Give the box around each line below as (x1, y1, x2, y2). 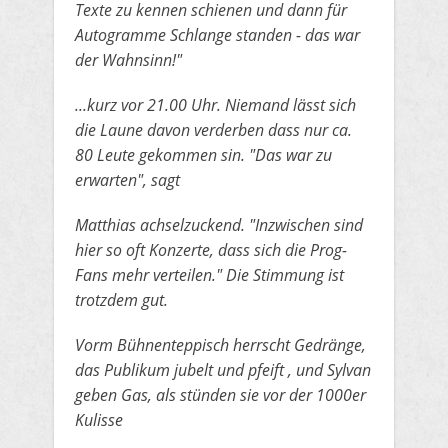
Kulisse (75, 409, 123, 431)
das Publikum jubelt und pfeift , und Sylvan (75, 359, 371, 381)
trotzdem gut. (75, 289, 168, 311)
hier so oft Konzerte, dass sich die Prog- (75, 239, 347, 261)
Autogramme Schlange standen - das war (75, 24, 360, 46)
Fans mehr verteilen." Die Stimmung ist (75, 264, 344, 286)
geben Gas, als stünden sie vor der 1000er (75, 384, 366, 406)
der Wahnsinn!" (75, 49, 182, 71)
